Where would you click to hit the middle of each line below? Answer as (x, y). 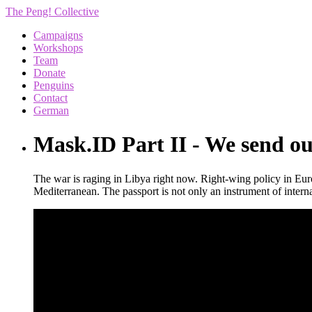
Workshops (58, 48)
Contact (50, 98)
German (51, 110)
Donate (49, 73)
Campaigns (58, 35)
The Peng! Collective (52, 11)
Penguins (54, 85)
